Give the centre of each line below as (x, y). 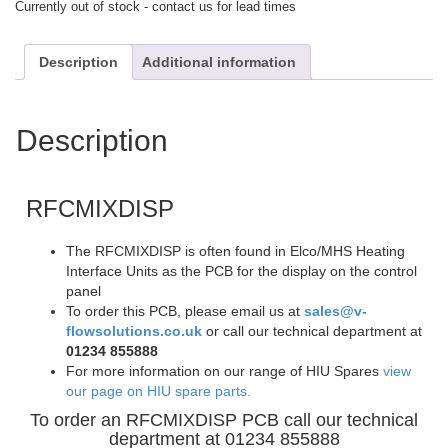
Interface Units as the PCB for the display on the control (241, 270)
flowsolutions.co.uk (134, 330)
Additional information (219, 62)
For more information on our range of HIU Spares (224, 370)
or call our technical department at (314, 330)
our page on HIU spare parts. (158, 390)
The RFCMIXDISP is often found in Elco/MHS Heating (235, 250)
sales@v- (335, 310)
